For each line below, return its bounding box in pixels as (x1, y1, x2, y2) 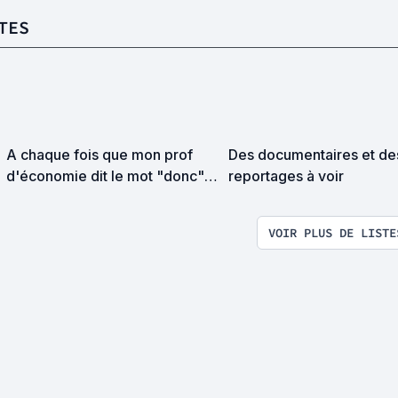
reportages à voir (228, 167, 345, 185)
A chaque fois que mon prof (6, 146, 193, 163)
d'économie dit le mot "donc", (6, 167, 208, 185)
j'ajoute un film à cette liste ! (6, 188, 192, 206)
